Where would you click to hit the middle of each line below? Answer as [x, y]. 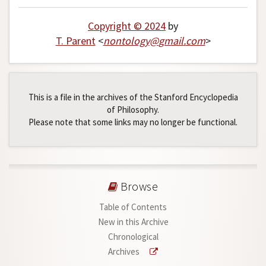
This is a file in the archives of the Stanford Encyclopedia [133, 97]
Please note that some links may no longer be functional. [133, 122]
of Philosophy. [133, 110]
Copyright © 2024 [127, 26]
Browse [138, 187]
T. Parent [75, 41]
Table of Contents [133, 207]
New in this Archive [133, 222]
